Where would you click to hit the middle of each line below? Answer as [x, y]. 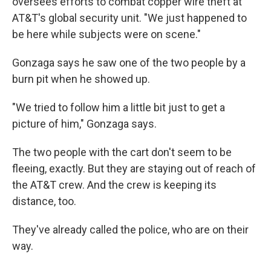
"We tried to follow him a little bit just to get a [119, 108]
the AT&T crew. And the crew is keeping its [114, 185]
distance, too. [44, 201]
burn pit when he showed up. [81, 79]
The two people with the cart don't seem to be [122, 152]
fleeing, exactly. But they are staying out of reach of [134, 169]
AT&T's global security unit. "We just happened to [129, 18]
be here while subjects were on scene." [106, 34]
